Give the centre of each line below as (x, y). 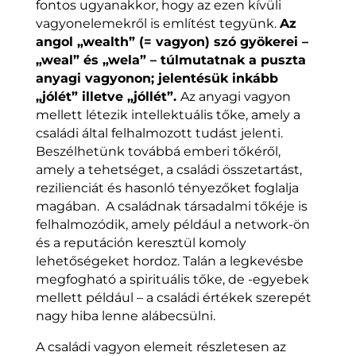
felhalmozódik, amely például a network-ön (172, 224)
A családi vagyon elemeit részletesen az (161, 346)
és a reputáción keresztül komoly (141, 242)
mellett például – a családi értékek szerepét (173, 297)
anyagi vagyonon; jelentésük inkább (157, 78)
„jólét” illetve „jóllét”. (108, 96)
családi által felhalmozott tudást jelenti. (159, 133)
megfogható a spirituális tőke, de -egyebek (172, 279)
